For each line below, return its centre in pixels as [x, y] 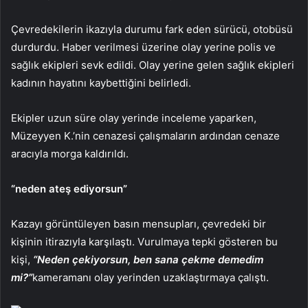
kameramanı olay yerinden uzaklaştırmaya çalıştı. [151, 277]
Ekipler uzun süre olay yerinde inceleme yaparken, [134, 118]
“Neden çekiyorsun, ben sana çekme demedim [148, 259]
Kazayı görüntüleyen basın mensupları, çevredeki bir [139, 223]
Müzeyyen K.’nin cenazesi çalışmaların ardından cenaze [145, 135]
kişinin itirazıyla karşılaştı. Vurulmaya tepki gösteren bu [144, 241]
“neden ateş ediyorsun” [69, 188]
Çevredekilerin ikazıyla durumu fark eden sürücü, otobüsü [152, 29]
